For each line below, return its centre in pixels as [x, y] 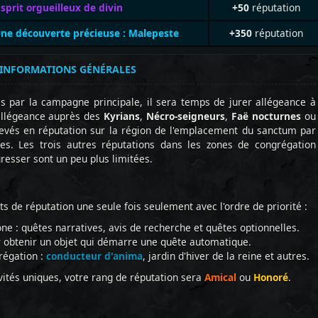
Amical [220, 277]
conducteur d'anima [94, 256]
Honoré [271, 277]
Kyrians [122, 116]
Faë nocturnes [265, 116]
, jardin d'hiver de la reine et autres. [226, 256]
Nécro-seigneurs [186, 116]
